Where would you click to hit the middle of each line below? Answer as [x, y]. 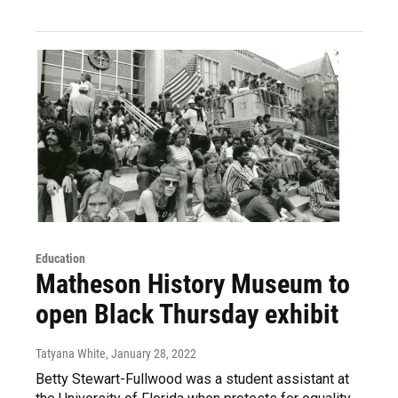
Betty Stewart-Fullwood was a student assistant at [192, 379]
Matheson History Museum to [193, 284]
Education [60, 259]
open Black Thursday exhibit [187, 314]
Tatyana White [71, 354]
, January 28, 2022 [151, 354]
